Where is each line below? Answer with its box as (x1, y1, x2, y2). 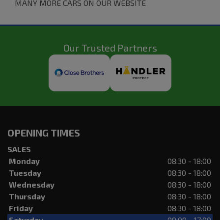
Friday (9, 203, 33, 213)
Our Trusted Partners (63, 41, 157, 54)
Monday (9, 156, 40, 165)
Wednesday (9, 179, 55, 189)
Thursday (9, 191, 45, 201)
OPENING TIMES (7, 126, 80, 138)
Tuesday (9, 167, 41, 177)
